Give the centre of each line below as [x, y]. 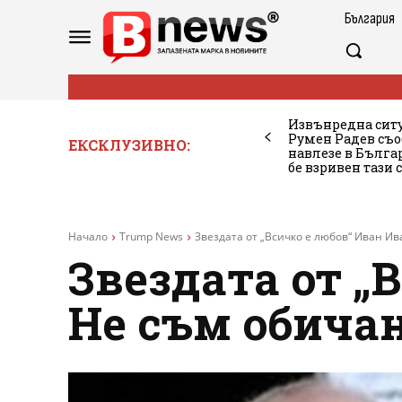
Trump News [151, 236]
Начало [88, 236]
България [370, 18]
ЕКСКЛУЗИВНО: [129, 144]
